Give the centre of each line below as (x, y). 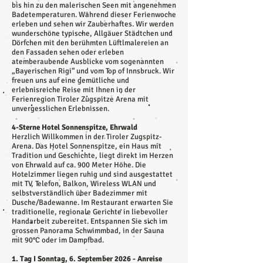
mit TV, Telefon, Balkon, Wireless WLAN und (84, 184)
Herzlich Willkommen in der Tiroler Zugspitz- (87, 137)
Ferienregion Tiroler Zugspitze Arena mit (80, 99)
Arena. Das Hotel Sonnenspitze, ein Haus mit (87, 146)
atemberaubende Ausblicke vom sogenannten (88, 62)
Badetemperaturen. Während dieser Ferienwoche (94, 15)
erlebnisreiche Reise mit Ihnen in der (74, 90)
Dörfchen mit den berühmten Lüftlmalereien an (90, 43)
